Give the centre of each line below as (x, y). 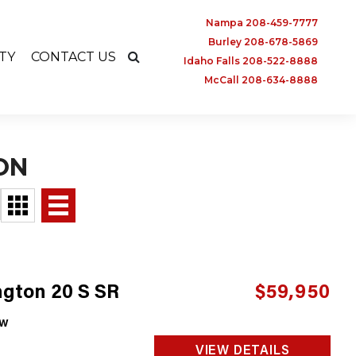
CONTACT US (73, 57)
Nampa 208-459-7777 (262, 23)
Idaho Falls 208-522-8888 (251, 61)
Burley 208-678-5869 (263, 42)
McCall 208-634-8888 (261, 80)
